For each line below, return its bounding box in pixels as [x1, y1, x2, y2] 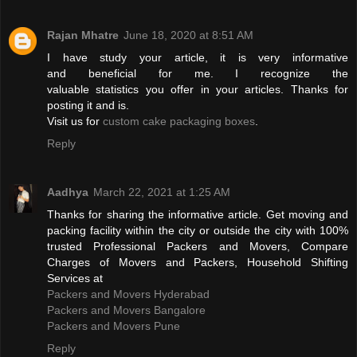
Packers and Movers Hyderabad [47, 288, 210, 301]
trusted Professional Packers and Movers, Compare [47, 240, 348, 253]
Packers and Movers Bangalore [47, 304, 206, 317]
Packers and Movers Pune [47, 320, 180, 333]
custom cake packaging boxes [103, 114, 255, 127]
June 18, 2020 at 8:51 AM [124, 28, 253, 41]
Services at [47, 272, 103, 285]
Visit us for [47, 114, 103, 127]
